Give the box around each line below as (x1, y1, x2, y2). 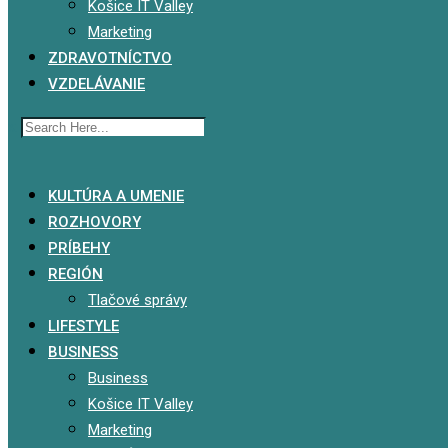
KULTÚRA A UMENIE (48, 187, 184, 205)
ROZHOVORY (48, 213, 141, 231)
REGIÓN (48, 265, 103, 283)
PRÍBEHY (48, 239, 110, 257)
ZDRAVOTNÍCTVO (48, 49, 172, 67)
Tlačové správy (88, 291, 187, 309)
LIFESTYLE (48, 317, 119, 335)
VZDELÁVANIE (48, 75, 145, 93)
